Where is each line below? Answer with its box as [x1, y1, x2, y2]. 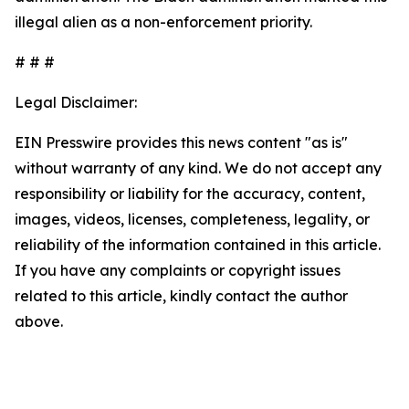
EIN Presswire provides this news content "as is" [15, 133, 348, 152]
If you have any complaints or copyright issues [15, 261, 341, 279]
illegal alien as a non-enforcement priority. [15, 13, 312, 31]
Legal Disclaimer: [15, 93, 137, 111]
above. [15, 312, 63, 330]
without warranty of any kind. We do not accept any [15, 159, 382, 177]
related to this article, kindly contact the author [15, 287, 348, 305]
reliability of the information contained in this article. [15, 236, 381, 254]
